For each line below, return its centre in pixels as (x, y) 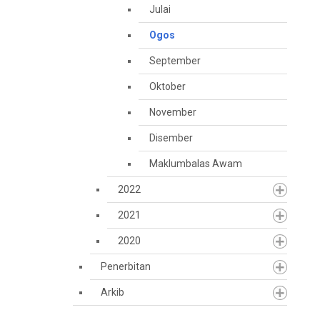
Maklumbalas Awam (196, 164)
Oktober (167, 86)
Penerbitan (126, 266)
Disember (171, 138)
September (175, 61)
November (173, 112)
